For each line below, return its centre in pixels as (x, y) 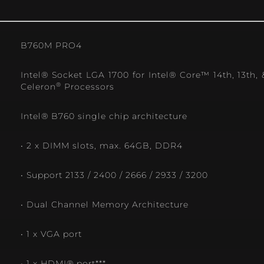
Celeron (38, 87)
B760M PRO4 (51, 46)
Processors (88, 87)
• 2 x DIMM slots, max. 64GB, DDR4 (102, 146)
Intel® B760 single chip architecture (104, 116)
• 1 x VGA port (51, 234)
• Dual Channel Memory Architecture (105, 205)
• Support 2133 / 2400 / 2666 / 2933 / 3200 (114, 175)
